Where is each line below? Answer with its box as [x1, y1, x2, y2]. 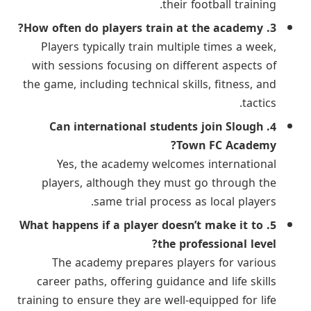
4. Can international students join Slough [49, 116, 263, 137]
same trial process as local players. [94, 191, 276, 212]
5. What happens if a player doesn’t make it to [19, 215, 263, 236]
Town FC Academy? [176, 135, 276, 156]
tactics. [242, 92, 276, 114]
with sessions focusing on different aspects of [32, 55, 276, 76]
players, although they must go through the [42, 172, 276, 194]
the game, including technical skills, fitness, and [23, 74, 276, 95]
